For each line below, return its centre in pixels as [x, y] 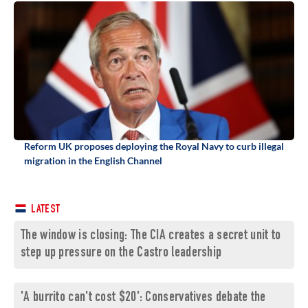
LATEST [45, 210]
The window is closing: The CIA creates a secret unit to [151, 236]
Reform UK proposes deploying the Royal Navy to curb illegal [154, 146]
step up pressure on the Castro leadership [121, 254]
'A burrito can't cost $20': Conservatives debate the [143, 298]
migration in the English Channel [93, 161]
